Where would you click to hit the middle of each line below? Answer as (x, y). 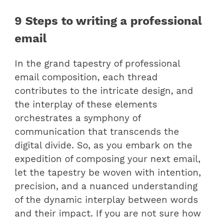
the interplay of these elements (86, 105)
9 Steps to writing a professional (108, 21)
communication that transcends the (97, 132)
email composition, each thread (86, 78)
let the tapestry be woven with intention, (108, 173)
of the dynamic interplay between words (106, 200)
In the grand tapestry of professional (97, 64)
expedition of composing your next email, (108, 159)
